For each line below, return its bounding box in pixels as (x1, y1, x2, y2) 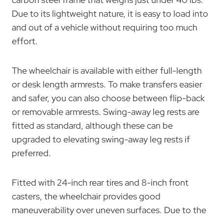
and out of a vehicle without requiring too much (12, 21, 197, 33)
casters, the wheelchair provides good (12, 190, 161, 202)
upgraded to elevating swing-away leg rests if (12, 133, 190, 145)
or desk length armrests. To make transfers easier (12, 78, 202, 90)
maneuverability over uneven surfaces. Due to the (12, 204, 206, 216)
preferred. (12, 147, 51, 159)
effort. (12, 35, 38, 47)
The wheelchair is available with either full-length (12, 64, 202, 76)
